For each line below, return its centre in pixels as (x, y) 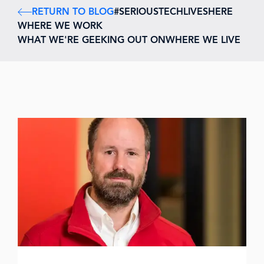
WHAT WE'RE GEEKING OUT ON (92, 40)
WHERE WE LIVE (203, 40)
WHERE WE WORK (60, 26)
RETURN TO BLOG (73, 12)
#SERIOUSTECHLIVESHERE (173, 12)
